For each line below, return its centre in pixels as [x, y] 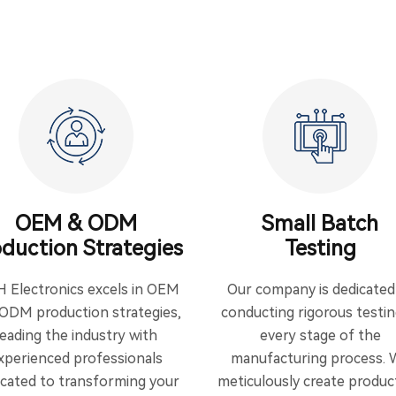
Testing [320, 248]
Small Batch [320, 224]
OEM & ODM [76, 224]
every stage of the [320, 335]
